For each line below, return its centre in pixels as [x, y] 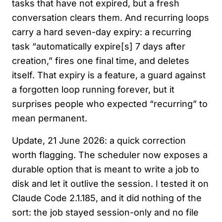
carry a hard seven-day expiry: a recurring [102, 32]
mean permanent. [50, 118]
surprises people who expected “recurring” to [110, 104]
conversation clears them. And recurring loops [111, 18]
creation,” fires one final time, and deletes [101, 61]
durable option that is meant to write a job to [106, 169]
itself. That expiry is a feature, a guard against [109, 75]
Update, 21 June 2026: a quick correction [99, 141]
